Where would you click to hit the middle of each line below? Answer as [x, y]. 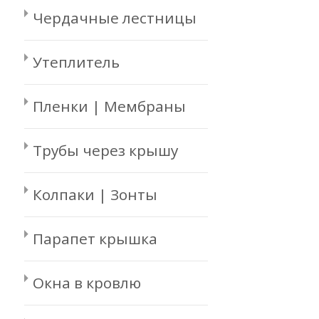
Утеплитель [76, 62]
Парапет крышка [95, 239]
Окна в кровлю [87, 283]
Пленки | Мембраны [109, 106]
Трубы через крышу [105, 150]
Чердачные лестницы [115, 18]
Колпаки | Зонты [95, 194]
